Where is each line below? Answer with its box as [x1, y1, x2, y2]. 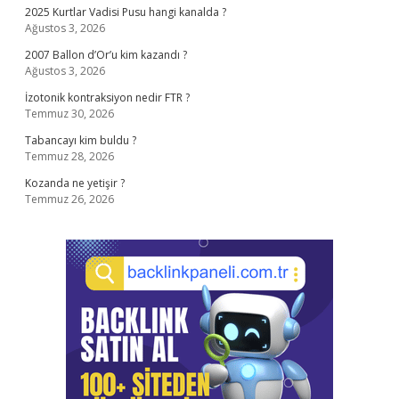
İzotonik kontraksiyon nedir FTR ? [25, 90, 190, 105]
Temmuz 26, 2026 [25, 191, 114, 207]
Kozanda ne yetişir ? [25, 175, 125, 191]
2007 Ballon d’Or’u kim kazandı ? [25, 47, 187, 62]
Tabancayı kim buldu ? [25, 133, 136, 148]
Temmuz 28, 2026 [25, 149, 114, 164]
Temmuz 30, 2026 [25, 106, 114, 121]
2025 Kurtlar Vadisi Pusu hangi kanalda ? [25, 4, 226, 20]
